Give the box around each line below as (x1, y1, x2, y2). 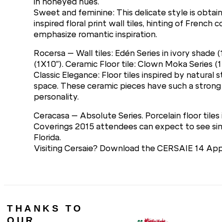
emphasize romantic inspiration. (34, 29, 157, 39)
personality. (34, 92, 79, 102)
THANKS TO (7, 203, 83, 214)
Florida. (34, 132, 61, 142)
